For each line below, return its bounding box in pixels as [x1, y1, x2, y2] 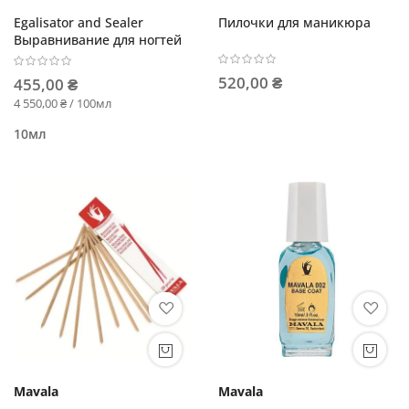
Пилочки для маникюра [218, 13, 371, 31]
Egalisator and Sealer [14, 13, 143, 31]
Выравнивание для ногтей [14, 30, 182, 48]
